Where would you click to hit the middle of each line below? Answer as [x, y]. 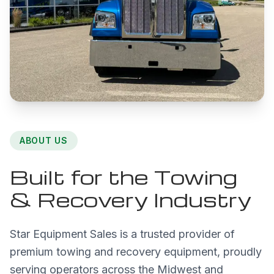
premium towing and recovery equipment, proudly [136, 251]
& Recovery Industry [131, 199]
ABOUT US [44, 140]
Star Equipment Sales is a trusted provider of [122, 234]
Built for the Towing [124, 176]
